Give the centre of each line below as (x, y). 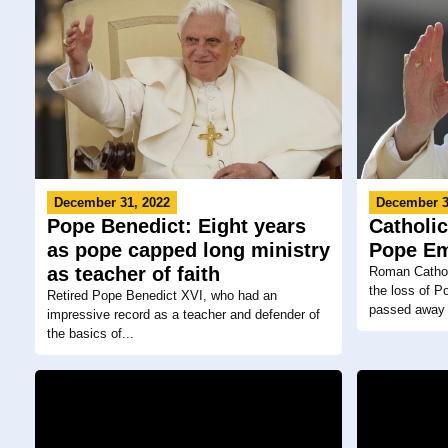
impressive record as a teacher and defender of (183, 314)
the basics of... (90, 333)
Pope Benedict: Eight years (176, 225)
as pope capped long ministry (188, 249)
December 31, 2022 (112, 202)
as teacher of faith (133, 273)
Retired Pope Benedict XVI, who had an (162, 295)
